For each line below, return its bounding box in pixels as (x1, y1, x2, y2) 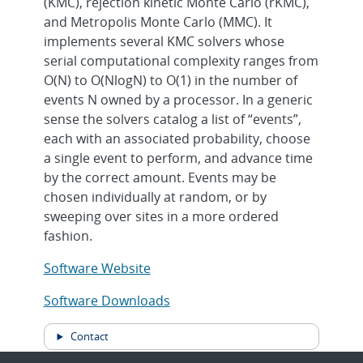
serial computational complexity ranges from (43, 52, 318, 70)
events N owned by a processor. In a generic (43, 91, 313, 109)
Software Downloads (43, 292, 170, 310)
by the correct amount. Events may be (43, 169, 276, 186)
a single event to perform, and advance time (43, 149, 313, 167)
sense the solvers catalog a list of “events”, (43, 110, 301, 128)
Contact (68, 329, 109, 344)
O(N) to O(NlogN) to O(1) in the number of (43, 71, 297, 89)
